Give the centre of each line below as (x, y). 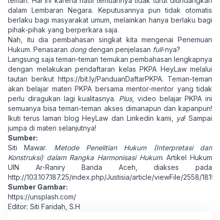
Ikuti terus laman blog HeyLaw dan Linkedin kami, (92, 118)
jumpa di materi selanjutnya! (52, 128)
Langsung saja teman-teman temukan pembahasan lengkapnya (110, 59)
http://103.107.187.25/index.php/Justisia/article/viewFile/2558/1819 (112, 177)
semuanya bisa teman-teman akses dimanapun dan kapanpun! (110, 108)
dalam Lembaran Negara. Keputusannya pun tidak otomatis (110, 10)
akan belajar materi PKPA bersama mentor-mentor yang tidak (110, 89)
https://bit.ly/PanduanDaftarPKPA (110, 79)
